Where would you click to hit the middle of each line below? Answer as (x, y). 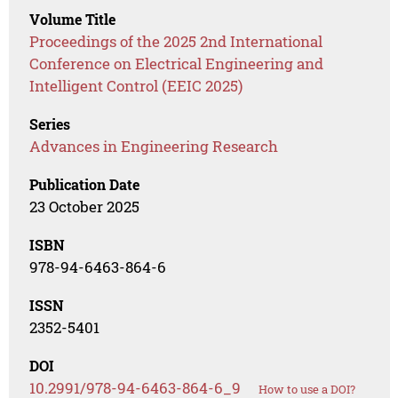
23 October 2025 (85, 207)
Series (50, 124)
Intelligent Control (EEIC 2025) (136, 86)
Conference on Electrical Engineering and (177, 64)
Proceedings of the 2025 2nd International (176, 42)
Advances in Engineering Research (154, 147)
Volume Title (73, 20)
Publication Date (85, 185)
